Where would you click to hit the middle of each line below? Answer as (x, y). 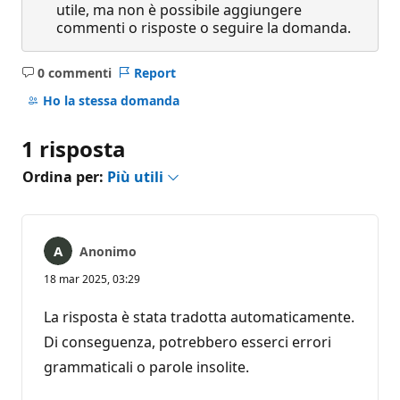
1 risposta (74, 148)
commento (100, 99)
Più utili (137, 176)
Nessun (88, 80)
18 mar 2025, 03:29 (92, 279)
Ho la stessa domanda (111, 101)
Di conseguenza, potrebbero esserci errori (187, 342)
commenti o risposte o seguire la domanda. (204, 27)
